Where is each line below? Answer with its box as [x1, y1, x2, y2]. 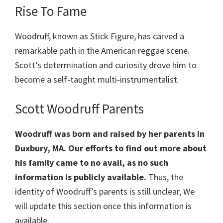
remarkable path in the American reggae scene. [15, 45, 190, 57]
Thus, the [146, 171, 183, 183]
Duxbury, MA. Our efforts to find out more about [15, 142, 207, 154]
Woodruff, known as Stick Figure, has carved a [15, 30, 184, 42]
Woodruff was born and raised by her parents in [15, 128, 205, 140]
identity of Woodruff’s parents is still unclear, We [15, 186, 195, 198]
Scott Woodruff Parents [15, 100, 144, 117]
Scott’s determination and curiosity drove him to [15, 59, 197, 71]
